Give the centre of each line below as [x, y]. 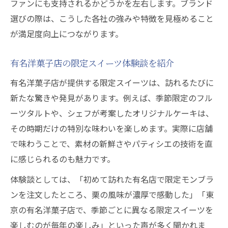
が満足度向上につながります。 [67, 34]
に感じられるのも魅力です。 [63, 159]
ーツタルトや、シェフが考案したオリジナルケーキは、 [112, 113]
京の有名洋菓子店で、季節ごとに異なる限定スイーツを [112, 210]
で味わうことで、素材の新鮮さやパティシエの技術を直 [111, 144]
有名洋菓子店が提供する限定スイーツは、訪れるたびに [112, 82]
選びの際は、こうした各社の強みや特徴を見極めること [112, 18]
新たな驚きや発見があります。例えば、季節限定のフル [111, 98]
